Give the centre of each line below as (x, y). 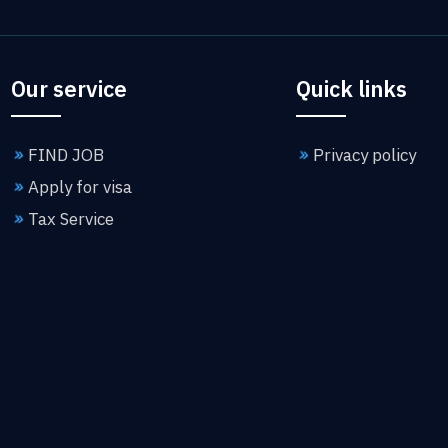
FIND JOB (66, 154)
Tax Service (71, 218)
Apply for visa (80, 186)
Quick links (351, 88)
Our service (69, 88)
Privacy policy (364, 154)
